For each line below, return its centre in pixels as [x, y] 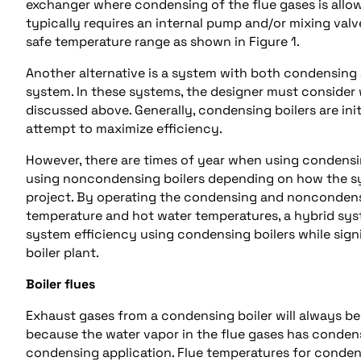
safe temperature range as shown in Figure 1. [164, 41]
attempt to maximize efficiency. [126, 128]
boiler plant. [62, 252]
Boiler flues [62, 284]
